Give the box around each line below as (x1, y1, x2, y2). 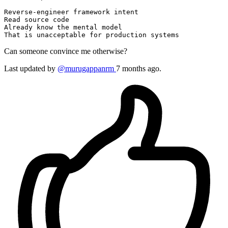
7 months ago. (116, 64, 161, 73)
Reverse (4, 8, 33, 16)
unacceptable (33, 31, 90, 39)
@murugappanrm (58, 64, 116, 73)
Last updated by (4, 64, 58, 73)
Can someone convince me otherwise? (4, 47, 127, 56)
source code (20, 16, 69, 24)
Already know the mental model (4, 23, 122, 32)
